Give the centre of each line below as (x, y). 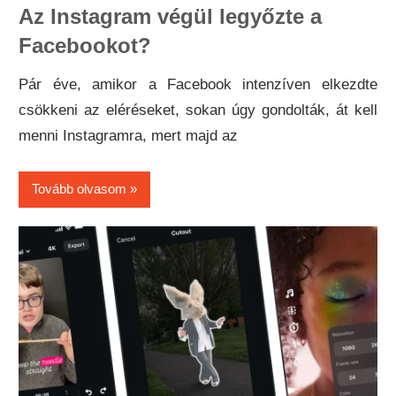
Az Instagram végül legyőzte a (171, 16)
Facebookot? (85, 45)
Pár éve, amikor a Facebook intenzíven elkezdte (198, 85)
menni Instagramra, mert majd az (129, 136)
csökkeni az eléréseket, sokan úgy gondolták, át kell (198, 110)
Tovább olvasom (80, 189)
